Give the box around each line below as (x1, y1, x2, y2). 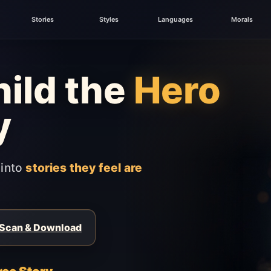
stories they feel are (25, 160, 143, 175)
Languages (158, 15, 193, 24)
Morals (230, 15, 253, 24)
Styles (99, 15, 119, 24)
